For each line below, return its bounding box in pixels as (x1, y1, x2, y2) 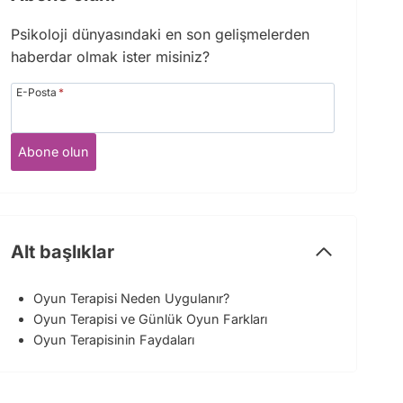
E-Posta (16, 85, 58, 99)
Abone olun (18, 143, 90, 159)
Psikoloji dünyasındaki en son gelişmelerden (11, 24, 310, 43)
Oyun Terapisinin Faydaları (33, 331, 195, 347)
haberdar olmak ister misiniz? (11, 47, 210, 66)
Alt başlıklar (11, 240, 115, 263)
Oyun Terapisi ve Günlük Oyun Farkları (33, 310, 268, 327)
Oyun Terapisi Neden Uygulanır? (33, 290, 230, 306)
